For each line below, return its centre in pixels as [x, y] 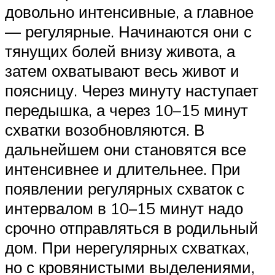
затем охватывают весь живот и [122, 71]
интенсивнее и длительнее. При [123, 169]
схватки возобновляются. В [105, 130]
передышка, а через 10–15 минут [126, 110]
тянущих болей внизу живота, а [120, 51]
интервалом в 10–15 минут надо [124, 208]
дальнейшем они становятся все [126, 149]
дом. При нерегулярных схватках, [127, 248]
